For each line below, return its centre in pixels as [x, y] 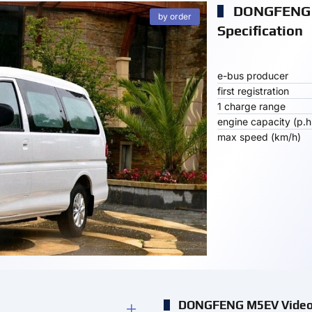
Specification [260, 30]
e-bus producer [252, 76]
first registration [253, 91]
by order [174, 16]
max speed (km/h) [259, 137]
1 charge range [251, 106]
